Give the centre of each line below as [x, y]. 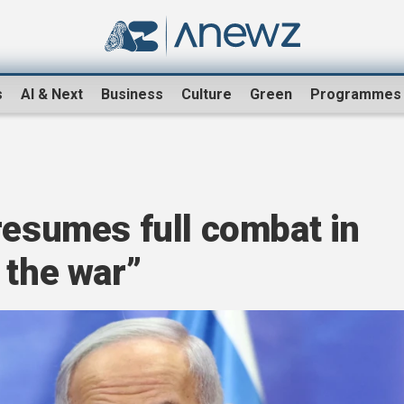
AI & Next [52, 95]
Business [132, 95]
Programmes [356, 95]
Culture [207, 95]
